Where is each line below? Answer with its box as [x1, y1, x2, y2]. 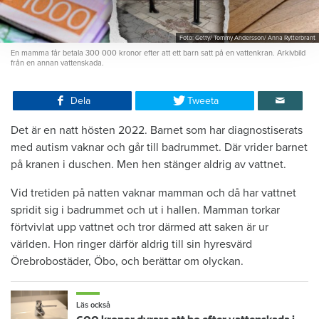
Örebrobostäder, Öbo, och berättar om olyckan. [11, 253, 244, 268]
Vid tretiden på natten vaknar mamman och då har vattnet [11, 185, 296, 200]
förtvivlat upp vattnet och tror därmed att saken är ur [11, 219, 268, 234]
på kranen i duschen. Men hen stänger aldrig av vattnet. [11, 157, 286, 172]
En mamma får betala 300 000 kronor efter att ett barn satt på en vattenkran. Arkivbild [11, 48, 305, 58]
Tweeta [187, 94, 219, 107]
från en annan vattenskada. [11, 58, 104, 68]
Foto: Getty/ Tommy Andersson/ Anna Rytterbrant [179, 33, 315, 42]
